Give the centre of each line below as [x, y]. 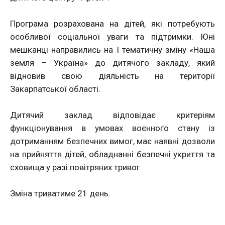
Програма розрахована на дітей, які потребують [113, 23]
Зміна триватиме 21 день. [60, 193]
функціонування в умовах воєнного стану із [113, 128]
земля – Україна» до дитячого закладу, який [113, 63]
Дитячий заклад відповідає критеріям [113, 115]
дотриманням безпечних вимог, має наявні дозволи [113, 141]
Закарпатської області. [55, 89]
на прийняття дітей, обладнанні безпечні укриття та [113, 154]
